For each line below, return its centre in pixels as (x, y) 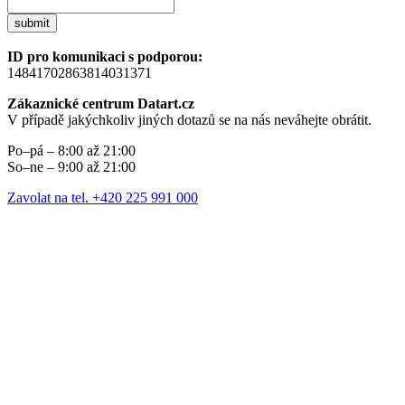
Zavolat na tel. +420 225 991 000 (103, 198)
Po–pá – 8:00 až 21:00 (71, 151)
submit (32, 24)
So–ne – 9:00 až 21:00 (71, 167)
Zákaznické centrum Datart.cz (101, 104)
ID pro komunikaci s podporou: (105, 57)
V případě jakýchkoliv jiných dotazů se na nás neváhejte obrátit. (189, 120)
